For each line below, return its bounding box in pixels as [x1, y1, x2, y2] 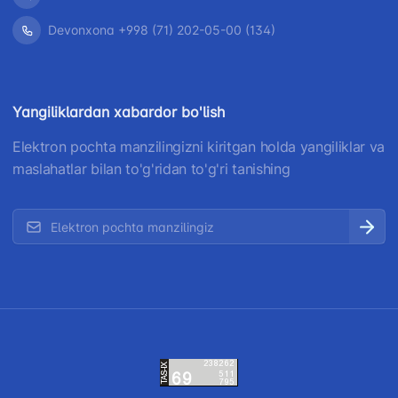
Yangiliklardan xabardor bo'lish [12, 103, 225, 121]
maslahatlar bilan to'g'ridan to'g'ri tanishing [12, 160, 291, 178]
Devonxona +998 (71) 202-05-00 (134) [48, 22, 275, 37]
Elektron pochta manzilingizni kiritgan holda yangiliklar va [12, 138, 386, 155]
